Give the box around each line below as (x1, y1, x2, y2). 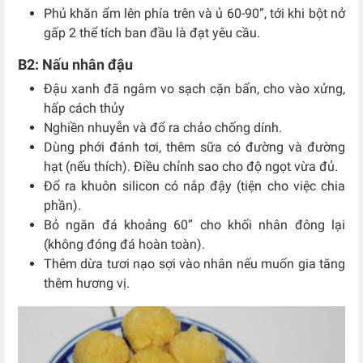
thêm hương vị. (44, 275, 130, 292)
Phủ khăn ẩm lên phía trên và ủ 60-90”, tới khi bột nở (44, 6, 345, 22)
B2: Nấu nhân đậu (18, 56, 133, 74)
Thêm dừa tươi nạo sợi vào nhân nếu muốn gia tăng (44, 256, 345, 272)
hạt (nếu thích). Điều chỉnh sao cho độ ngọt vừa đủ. (44, 159, 338, 175)
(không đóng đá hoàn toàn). (44, 237, 205, 253)
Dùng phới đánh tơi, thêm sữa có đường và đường (44, 139, 345, 156)
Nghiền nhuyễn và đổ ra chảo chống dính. (44, 120, 282, 136)
